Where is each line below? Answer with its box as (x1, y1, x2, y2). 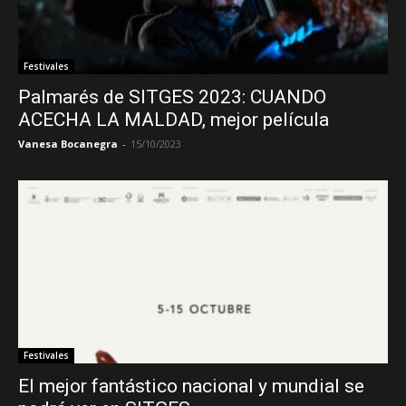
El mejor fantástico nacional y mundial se (18, 374, 364, 397)
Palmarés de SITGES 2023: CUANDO (18, 86, 326, 109)
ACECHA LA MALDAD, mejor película (18, 109, 329, 131)
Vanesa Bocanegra (18, 137, 118, 151)
